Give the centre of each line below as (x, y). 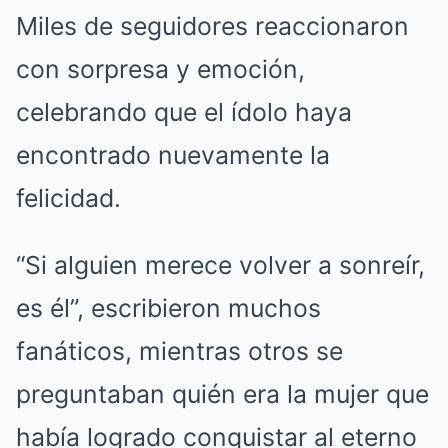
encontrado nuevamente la (173, 155)
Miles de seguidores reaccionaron (212, 26)
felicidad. (68, 198)
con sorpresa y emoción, (160, 69)
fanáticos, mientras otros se (179, 351)
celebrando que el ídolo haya (184, 112)
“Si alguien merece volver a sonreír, (220, 265)
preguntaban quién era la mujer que (222, 394)
